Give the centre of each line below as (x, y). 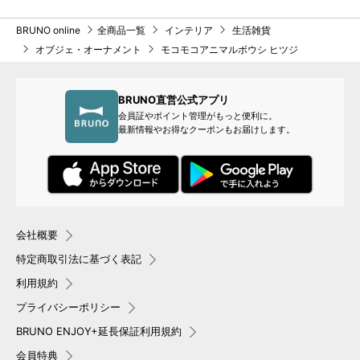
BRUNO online (48, 30)
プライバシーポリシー (68, 307)
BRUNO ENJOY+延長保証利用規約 (99, 331)
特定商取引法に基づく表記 (79, 259)
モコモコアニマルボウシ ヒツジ (228, 49)
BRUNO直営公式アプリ (174, 99)
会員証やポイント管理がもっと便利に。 (198, 115)
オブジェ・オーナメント (88, 49)
